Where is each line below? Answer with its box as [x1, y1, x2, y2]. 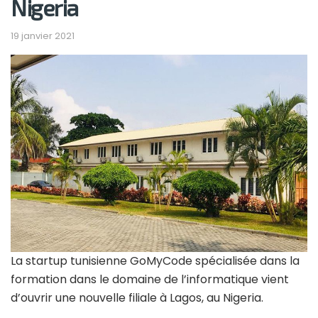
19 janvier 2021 [11, 29, 75, 43]
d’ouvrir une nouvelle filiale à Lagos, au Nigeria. [11, 290, 263, 307]
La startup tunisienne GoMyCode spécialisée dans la [11, 253, 300, 270]
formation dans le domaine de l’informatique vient [11, 271, 289, 288]
